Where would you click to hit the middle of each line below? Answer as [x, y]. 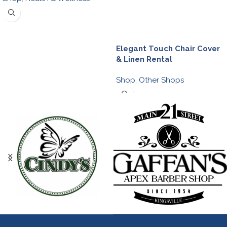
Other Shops [161, 80]
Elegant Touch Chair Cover [168, 48]
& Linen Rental [144, 59]
